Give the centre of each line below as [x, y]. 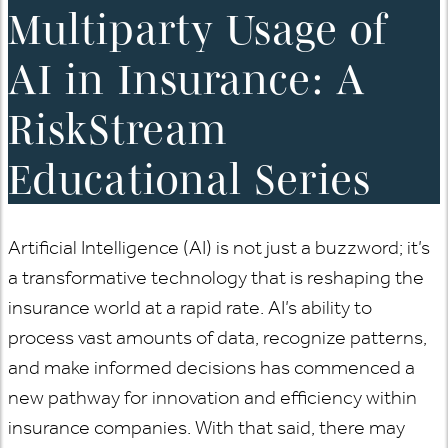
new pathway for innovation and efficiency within [212, 397]
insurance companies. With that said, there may [206, 427]
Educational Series [189, 179]
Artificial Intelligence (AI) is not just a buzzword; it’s [219, 247]
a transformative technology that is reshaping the [216, 277]
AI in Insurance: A [187, 79]
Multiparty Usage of [197, 29]
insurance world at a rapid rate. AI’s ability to [190, 307]
